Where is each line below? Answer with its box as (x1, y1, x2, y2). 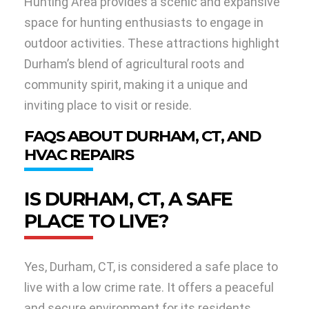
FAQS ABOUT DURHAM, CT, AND (24, 126, 260, 146)
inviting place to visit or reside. (24, 98, 192, 113)
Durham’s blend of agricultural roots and (24, 57, 244, 72)
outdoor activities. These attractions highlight (24, 36, 279, 51)
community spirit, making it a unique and (24, 77, 248, 92)
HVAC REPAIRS (24, 145, 133, 165)
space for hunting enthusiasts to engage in (24, 15, 263, 30)
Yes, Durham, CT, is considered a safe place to (24, 259, 278, 275)
